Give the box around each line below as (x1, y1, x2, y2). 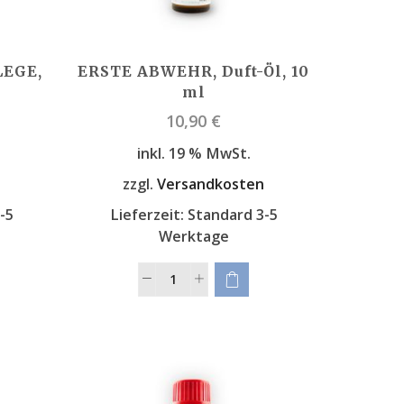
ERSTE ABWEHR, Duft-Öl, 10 (78, 62, 310, 81)
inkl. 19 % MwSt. (136, 143, 251, 164)
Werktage (158, 225, 229, 246)
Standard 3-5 (187, 204, 278, 225)
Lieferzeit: (109, 204, 188, 225)
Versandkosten (157, 173, 265, 194)
